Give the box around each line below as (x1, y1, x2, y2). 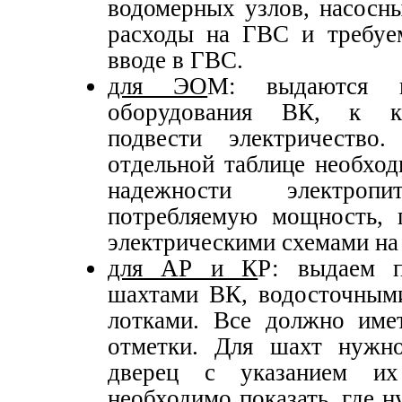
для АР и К (108, 255, 258, 283)
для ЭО (108, 73, 208, 100)
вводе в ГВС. (108, 47, 243, 74)
